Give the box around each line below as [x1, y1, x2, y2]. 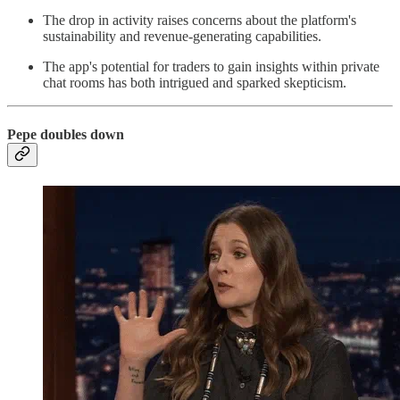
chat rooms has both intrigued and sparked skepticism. [43, 75, 346, 91]
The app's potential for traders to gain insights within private [43, 59, 379, 75]
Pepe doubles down [7, 126, 124, 142]
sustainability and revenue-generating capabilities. [43, 29, 321, 45]
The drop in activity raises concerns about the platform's [43, 12, 356, 29]
